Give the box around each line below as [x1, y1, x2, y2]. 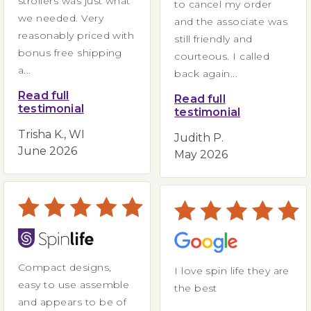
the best [174, 281, 217, 294]
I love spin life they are [174, 264, 289, 277]
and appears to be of [18, 295, 127, 308]
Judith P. [174, 131, 227, 144]
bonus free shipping [18, 46, 122, 59]
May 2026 [174, 147, 228, 161]
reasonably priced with [18, 28, 135, 42]
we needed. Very [18, 11, 104, 24]
